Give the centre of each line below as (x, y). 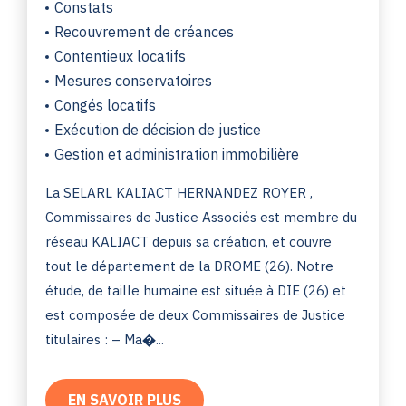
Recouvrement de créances (144, 31)
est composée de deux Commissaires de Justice (195, 314)
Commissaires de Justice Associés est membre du (201, 217)
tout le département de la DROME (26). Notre (189, 266)
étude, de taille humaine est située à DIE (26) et (196, 290)
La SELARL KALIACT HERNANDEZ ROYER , (179, 192)
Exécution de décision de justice (158, 129)
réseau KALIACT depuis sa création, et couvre (188, 241)
